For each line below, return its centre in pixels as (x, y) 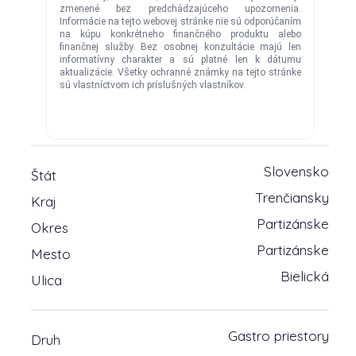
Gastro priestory (279, 336)
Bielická (305, 276)
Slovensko (297, 171)
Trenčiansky (292, 197)
